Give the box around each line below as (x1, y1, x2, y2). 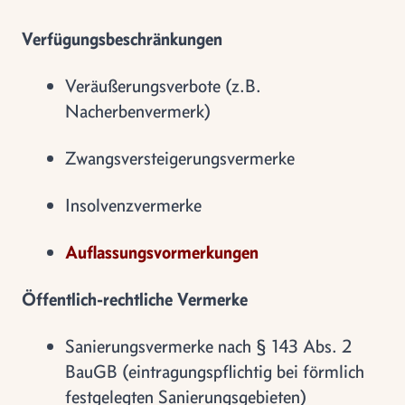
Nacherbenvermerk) (65, 99, 211, 122)
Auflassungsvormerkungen (65, 240, 259, 263)
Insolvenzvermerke (65, 193, 202, 216)
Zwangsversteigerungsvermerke (65, 146, 295, 169)
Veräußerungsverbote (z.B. (65, 74, 261, 97)
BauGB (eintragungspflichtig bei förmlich (65, 360, 364, 382)
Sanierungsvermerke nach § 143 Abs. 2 (65, 334, 352, 357)
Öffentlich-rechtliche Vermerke (22, 287, 248, 310)
